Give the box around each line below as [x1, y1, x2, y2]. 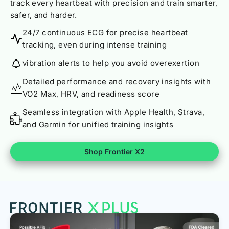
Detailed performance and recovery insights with [22, 76, 211, 86]
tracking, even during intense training [22, 39, 167, 50]
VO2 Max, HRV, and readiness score [22, 88, 160, 99]
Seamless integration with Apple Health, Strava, [22, 107, 204, 117]
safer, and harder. [10, 10, 77, 20]
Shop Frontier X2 [84, 147, 145, 156]
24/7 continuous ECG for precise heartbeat [22, 27, 188, 37]
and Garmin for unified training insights [22, 119, 173, 129]
